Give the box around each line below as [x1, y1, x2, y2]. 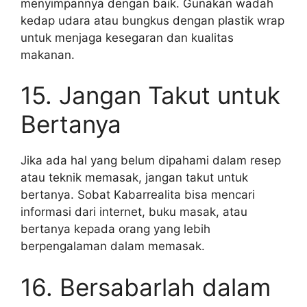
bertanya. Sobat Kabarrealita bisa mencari [21, 188, 255, 201]
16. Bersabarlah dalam [21, 272, 271, 302]
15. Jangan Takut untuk [21, 81, 280, 110]
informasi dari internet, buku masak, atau [21, 205, 247, 219]
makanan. [21, 47, 75, 62]
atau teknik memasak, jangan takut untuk [21, 171, 248, 184]
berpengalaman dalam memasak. [21, 239, 205, 253]
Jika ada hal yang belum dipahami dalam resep [21, 153, 281, 167]
